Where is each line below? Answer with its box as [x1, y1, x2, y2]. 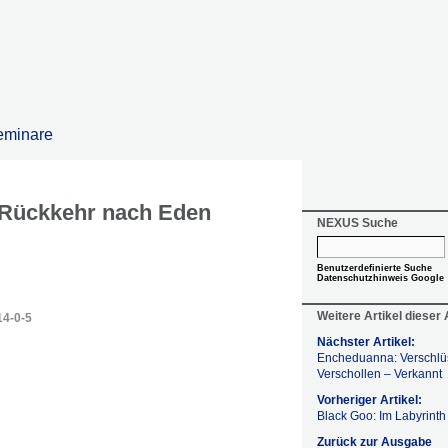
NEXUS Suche [317, 216, 398, 230]
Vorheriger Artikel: [317, 393, 422, 407]
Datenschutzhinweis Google [317, 273, 444, 283]
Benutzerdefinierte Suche [317, 263, 432, 273]
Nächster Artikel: [317, 335, 415, 349]
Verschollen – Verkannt [317, 367, 442, 381]
